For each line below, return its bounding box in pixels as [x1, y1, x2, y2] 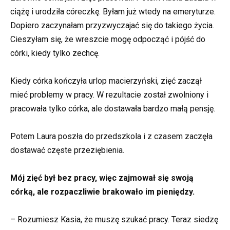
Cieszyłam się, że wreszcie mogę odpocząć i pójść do [10, 34, 205, 44]
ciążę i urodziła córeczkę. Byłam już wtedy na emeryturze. [10, 6, 216, 16]
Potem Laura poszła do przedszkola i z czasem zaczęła [10, 131, 213, 142]
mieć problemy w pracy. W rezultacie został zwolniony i [10, 89, 208, 100]
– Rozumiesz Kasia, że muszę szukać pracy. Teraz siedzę [10, 215, 218, 225]
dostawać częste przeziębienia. [10, 145, 124, 156]
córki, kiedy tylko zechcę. [10, 48, 100, 58]
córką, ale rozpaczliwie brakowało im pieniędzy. [10, 187, 195, 197]
